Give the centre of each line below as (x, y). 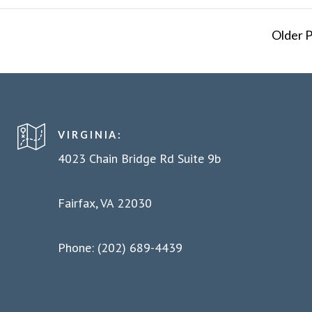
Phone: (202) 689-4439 (120, 247)
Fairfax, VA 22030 (105, 203)
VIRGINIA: (91, 134)
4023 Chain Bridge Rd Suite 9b (140, 158)
